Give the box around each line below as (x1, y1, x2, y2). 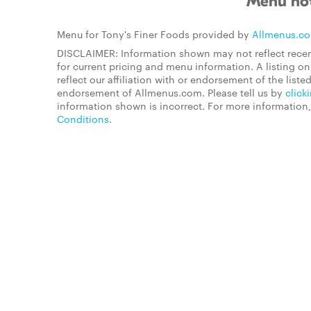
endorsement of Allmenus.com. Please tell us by (57, 85, 285, 99)
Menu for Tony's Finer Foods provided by (57, 27, 252, 41)
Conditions (57, 112, 109, 126)
